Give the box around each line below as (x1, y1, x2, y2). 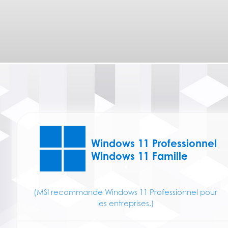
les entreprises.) (97, 198, 154, 208)
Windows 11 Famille (91, 149, 188, 162)
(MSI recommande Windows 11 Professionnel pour (34, 187, 218, 196)
